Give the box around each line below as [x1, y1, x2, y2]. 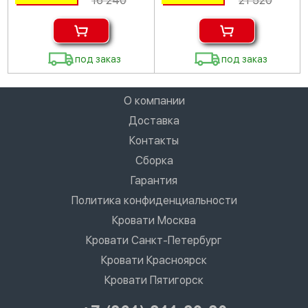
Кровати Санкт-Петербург [86, 233, 222, 247]
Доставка [129, 113, 179, 127]
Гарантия [131, 173, 177, 187]
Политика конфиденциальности [71, 193, 237, 207]
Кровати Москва [112, 213, 196, 227]
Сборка [135, 153, 173, 167]
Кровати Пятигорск [104, 273, 203, 287]
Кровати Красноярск [101, 253, 207, 267]
